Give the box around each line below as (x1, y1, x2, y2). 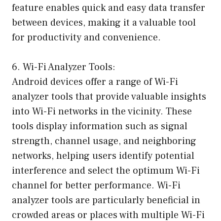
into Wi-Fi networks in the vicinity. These (12, 105, 192, 118)
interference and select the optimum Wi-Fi (12, 164, 200, 177)
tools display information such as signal (12, 119, 187, 133)
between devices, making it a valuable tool (12, 16, 196, 29)
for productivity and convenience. (12, 31, 161, 44)
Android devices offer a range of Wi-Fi (12, 75, 178, 88)
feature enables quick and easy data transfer (12, 1, 205, 14)
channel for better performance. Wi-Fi (12, 179, 181, 192)
